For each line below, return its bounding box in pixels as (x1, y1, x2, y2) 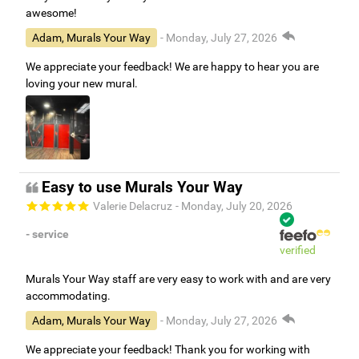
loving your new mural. (26, 76, 138, 90)
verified (280, 243, 316, 256)
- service (26, 228, 69, 241)
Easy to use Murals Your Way (42, 178, 243, 196)
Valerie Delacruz (93, 199, 172, 212)
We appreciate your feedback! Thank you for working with (26, 342, 310, 356)
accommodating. (26, 288, 111, 302)
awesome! (26, 6, 77, 19)
